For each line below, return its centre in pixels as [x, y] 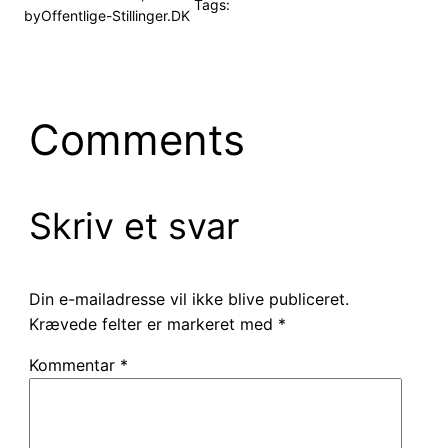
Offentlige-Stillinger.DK [115, 16]
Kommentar [74, 365]
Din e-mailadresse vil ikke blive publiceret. [188, 299]
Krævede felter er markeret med [153, 324]
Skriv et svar [133, 226]
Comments [136, 140]
